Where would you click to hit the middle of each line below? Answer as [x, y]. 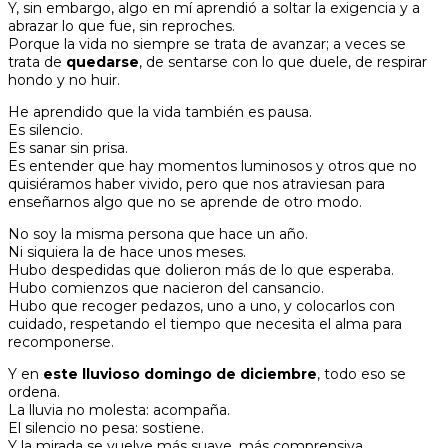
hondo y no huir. [64, 80]
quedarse [102, 62]
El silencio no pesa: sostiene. [106, 428]
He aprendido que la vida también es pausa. [160, 112]
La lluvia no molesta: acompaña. [119, 410]
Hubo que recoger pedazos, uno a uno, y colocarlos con [201, 306]
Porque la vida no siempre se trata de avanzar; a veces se [207, 44]
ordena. [34, 392]
